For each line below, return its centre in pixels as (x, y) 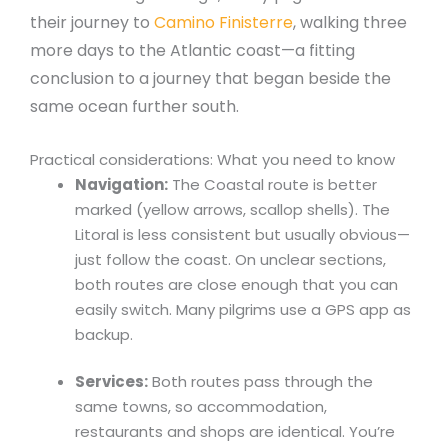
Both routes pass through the (260, 382)
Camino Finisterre (223, 23)
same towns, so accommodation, (201, 407)
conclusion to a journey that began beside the (210, 79)
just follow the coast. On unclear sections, (230, 259)
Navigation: (121, 184)
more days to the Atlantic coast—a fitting (192, 51)
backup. (104, 334)
